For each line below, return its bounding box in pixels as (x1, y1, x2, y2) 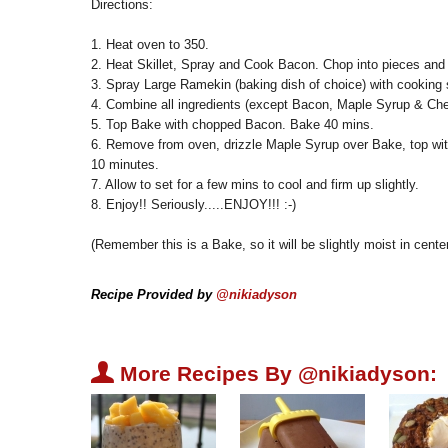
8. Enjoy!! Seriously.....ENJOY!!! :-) (91, 197, 296, 213)
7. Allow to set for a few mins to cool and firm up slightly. (91, 177, 419, 193)
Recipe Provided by (91, 287, 212, 303)
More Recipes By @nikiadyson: (114, 362, 437, 386)
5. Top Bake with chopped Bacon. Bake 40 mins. (91, 117, 374, 133)
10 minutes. (91, 157, 159, 173)
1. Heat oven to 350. (91, 37, 209, 53)
